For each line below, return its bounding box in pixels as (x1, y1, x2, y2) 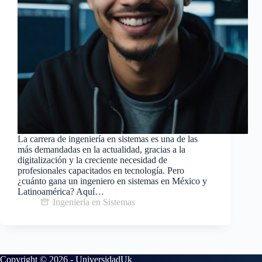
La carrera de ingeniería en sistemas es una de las (18, 134, 198, 144)
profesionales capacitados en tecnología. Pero (18, 166, 184, 176)
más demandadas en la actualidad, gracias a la (18, 144, 185, 155)
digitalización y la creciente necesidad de (18, 155, 167, 166)
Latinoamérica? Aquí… (18, 187, 104, 197)
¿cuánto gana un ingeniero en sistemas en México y (18, 176, 207, 187)
